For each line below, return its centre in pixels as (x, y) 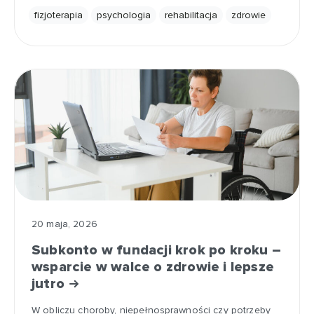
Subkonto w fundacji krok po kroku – (157, 250)
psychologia (124, 15)
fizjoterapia (59, 15)
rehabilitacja (191, 15)
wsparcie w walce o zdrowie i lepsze (153, 267)
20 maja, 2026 (64, 224)
